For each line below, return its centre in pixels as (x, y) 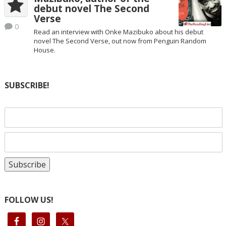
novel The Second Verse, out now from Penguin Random (120, 41)
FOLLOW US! (29, 200)
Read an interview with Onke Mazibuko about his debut (118, 32)
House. (44, 50)
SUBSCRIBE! (27, 85)
